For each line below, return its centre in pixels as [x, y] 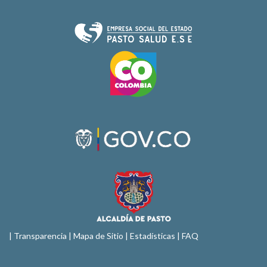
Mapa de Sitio [98, 236]
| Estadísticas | [153, 236]
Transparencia [40, 236]
